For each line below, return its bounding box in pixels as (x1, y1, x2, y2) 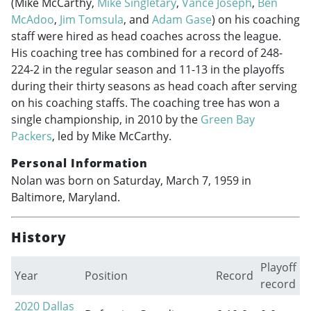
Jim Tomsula (60, 12, 124, 28)
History (11, 227, 67, 246)
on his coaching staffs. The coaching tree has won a (11, 95, 280, 111)
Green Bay (201, 112, 255, 128)
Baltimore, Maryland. (11, 189, 120, 205)
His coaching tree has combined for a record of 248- (11, 45, 283, 61)
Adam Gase (152, 12, 212, 28)
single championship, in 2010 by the (11, 112, 201, 128)
